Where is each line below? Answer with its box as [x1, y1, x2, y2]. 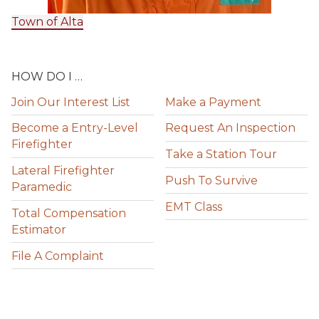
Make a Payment [165, 95, 261, 109]
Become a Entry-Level [11, 121, 138, 135]
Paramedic [11, 180, 72, 194]
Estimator [11, 223, 66, 237]
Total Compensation [11, 206, 126, 221]
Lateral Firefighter [11, 164, 115, 178]
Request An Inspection [165, 121, 296, 135]
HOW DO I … [11, 70, 83, 84]
